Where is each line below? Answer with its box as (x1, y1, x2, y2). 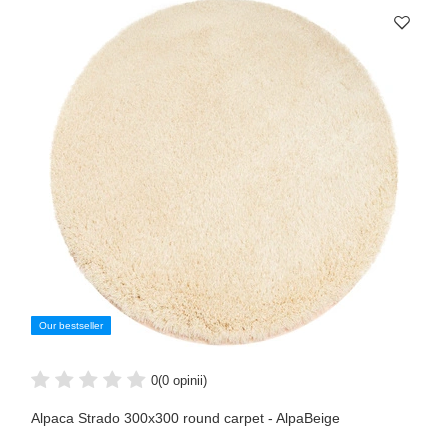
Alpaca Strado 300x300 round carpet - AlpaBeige (31, 410, 340, 427)
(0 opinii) (158, 372, 207, 388)
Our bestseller (39, 320, 103, 332)
